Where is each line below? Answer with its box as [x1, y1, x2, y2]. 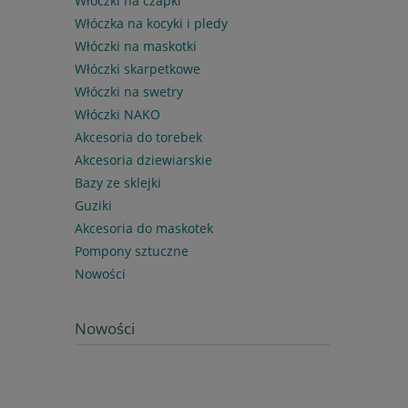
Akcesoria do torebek [75, 127, 202, 146]
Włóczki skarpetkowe [75, 59, 200, 77]
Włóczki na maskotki [75, 36, 197, 55]
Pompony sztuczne [75, 241, 189, 260]
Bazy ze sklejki [75, 173, 161, 191]
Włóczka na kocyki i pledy [75, 14, 228, 32]
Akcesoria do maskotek [75, 219, 213, 237]
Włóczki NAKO [75, 105, 160, 123]
